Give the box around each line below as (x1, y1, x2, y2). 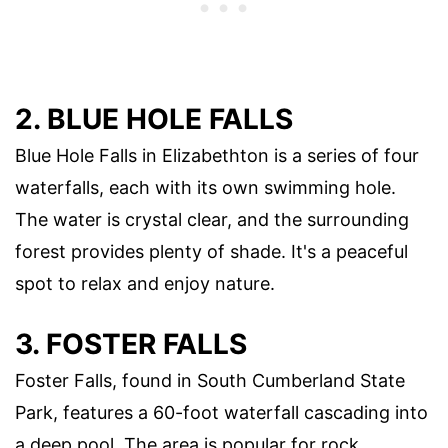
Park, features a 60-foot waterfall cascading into (15, 402, 428, 424)
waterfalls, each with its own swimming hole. (15, 177, 396, 199)
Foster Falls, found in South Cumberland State (15, 370, 405, 392)
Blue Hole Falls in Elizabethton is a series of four (15, 145, 419, 167)
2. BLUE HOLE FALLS (15, 102, 293, 137)
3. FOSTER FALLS (15, 327, 247, 362)
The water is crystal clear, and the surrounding (15, 209, 409, 231)
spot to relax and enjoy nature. (15, 273, 275, 295)
